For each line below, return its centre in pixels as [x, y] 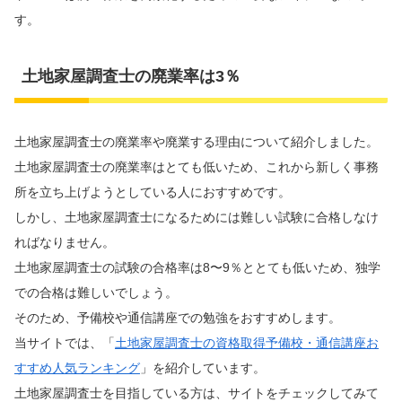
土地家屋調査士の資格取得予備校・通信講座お [247, 342]
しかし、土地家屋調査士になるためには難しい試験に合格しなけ [197, 217]
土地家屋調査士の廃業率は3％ [131, 76]
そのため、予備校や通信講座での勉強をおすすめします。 [178, 317]
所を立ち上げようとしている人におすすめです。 [153, 192]
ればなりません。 [65, 242]
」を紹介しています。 [203, 367]
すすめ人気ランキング [77, 367]
